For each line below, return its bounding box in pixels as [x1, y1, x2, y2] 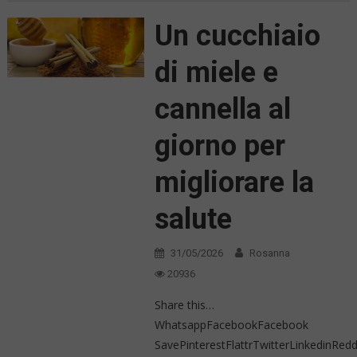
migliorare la [154, 166, 314, 200]
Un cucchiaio [154, 19, 320, 53]
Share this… [154, 297, 214, 313]
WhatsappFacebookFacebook [154, 317, 308, 333]
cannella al [154, 92, 291, 127]
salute [154, 202, 232, 237]
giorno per [154, 129, 285, 163]
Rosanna [249, 247, 290, 260]
